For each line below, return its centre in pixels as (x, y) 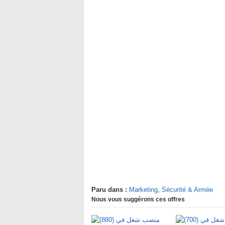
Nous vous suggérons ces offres (138, 199)
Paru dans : (109, 190)
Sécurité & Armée (187, 190)
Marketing (143, 190)
